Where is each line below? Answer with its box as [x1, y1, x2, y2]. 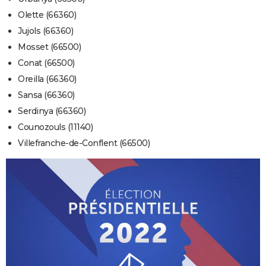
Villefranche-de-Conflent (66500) [18, 138, 150, 149]
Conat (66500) [18, 58, 75, 69]
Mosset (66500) [18, 42, 81, 53]
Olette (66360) [18, 9, 76, 21]
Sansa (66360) [18, 90, 75, 101]
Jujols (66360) [18, 26, 73, 37]
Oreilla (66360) [18, 74, 77, 85]
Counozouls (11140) [18, 122, 93, 133]
